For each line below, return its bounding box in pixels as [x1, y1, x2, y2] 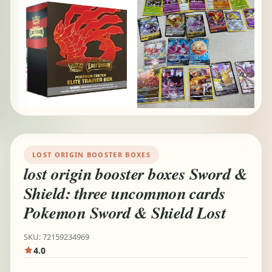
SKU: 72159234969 [24, 231, 89, 242]
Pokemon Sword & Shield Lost [24, 201, 226, 224]
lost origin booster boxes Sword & [24, 162, 248, 185]
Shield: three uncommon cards [24, 182, 226, 205]
